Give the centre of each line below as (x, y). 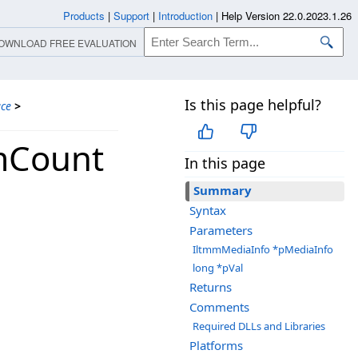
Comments (219, 307)
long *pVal (218, 268)
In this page (225, 163)
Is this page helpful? (253, 105)
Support (131, 16)
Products (84, 16)
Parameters (221, 231)
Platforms (216, 346)
